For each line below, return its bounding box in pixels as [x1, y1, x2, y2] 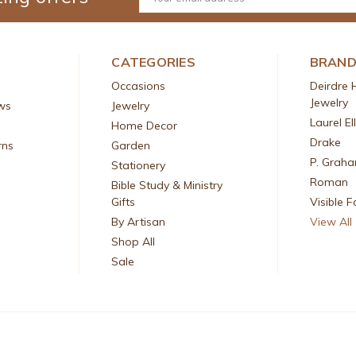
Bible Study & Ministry [111, 177, 223, 192]
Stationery [111, 157, 166, 172]
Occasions [111, 78, 166, 93]
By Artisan [111, 214, 166, 229]
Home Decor [111, 118, 178, 133]
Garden [111, 137, 151, 153]
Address [139, 3, 182, 17]
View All [309, 214, 352, 229]
